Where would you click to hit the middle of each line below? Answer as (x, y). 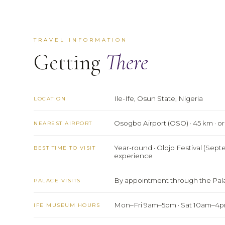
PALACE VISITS (57, 181)
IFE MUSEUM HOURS (67, 205)
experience (134, 156)
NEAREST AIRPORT (63, 124)
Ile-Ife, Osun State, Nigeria (159, 99)
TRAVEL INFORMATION (81, 40)
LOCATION (50, 99)
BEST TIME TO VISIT (65, 148)
